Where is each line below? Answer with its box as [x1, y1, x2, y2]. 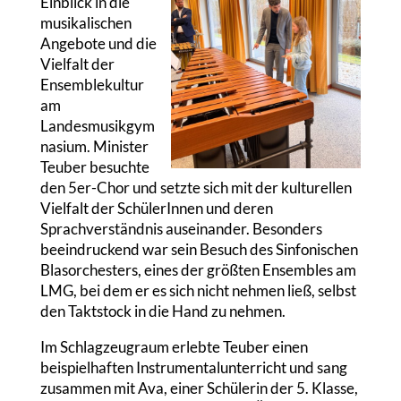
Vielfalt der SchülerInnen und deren [39, 199, 273, 218]
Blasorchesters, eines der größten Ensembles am [39, 260, 356, 280]
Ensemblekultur [39, 75, 144, 95]
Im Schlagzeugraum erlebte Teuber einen [39, 337, 308, 357]
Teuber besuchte [39, 158, 149, 177]
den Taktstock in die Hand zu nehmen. [39, 302, 286, 321]
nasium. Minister [39, 137, 149, 157]
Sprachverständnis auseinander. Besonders [39, 219, 322, 239]
